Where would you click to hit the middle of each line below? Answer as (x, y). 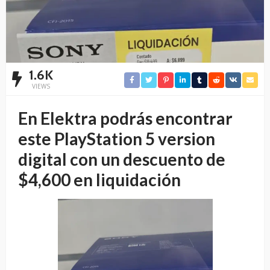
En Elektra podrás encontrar (125, 118)
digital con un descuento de (122, 159)
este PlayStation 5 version (117, 139)
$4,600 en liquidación (99, 180)
